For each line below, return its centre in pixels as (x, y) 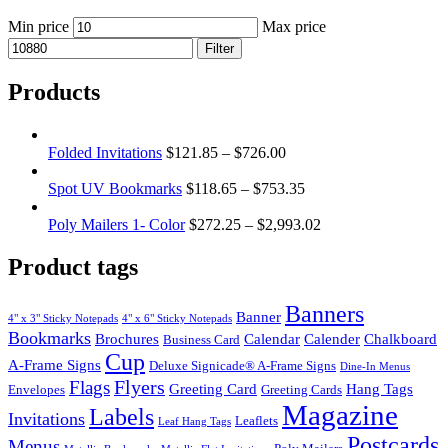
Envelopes (36, 389)
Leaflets (256, 420)
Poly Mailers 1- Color (116, 224)
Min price (38, 26)
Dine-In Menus (375, 366)
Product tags (73, 266)
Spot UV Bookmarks (115, 188)
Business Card (201, 339)
